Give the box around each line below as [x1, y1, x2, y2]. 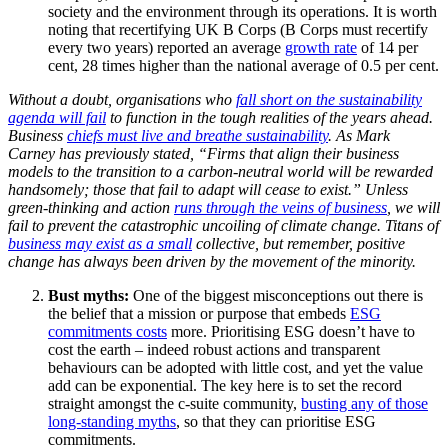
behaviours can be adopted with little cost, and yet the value [48, 359, 423, 377]
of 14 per [357, 39, 418, 57]
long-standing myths [48, 413, 176, 431]
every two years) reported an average [48, 39, 285, 57]
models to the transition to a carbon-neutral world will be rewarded [8, 163, 433, 181]
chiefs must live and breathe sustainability [67, 127, 328, 145]
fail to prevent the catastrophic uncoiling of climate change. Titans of [8, 217, 439, 235]
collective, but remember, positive [192, 235, 405, 253]
